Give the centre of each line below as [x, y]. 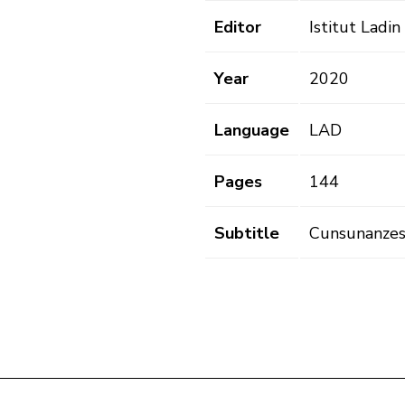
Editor [238, 28]
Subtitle [247, 234]
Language [252, 131]
